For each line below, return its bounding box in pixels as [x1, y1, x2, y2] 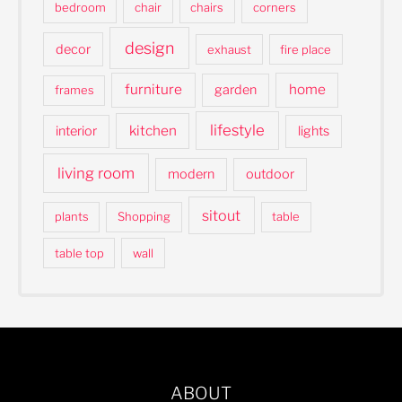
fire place [280, 41, 332, 57]
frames [54, 83, 94, 98]
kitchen [128, 122, 177, 140]
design [125, 38, 175, 57]
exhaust [206, 41, 251, 57]
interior [55, 123, 97, 140]
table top [54, 245, 104, 260]
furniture [125, 81, 183, 99]
